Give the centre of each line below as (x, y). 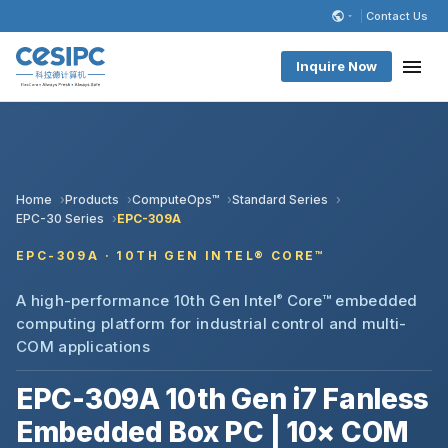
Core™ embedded (350, 300)
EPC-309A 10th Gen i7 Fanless (223, 399)
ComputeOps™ (175, 199)
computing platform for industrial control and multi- (211, 323)
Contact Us (397, 15)
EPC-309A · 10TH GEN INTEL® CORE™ (171, 255)
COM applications (83, 346)
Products (92, 199)
